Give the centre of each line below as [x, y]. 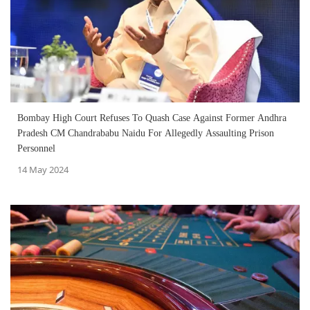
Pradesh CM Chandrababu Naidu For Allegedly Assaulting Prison [146, 133]
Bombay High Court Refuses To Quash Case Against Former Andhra [152, 118]
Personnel [36, 148]
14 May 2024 [43, 169]
